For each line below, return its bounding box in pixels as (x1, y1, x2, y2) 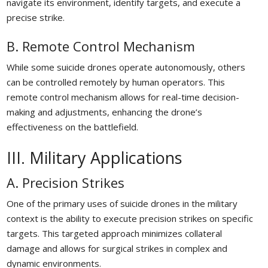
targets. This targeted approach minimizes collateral (6, 227, 222, 239)
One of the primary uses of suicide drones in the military (6, 197, 237, 209)
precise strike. (6, 11, 65, 23)
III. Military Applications (6, 146, 182, 169)
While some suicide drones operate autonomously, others (6, 60, 245, 73)
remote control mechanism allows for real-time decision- (6, 90, 239, 103)
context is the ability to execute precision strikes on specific (6, 212, 253, 224)
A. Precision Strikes (6, 173, 124, 191)
